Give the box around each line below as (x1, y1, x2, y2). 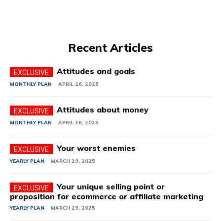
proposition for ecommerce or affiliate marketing (10, 191, 203, 201)
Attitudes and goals (57, 66, 135, 76)
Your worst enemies (57, 143, 136, 153)
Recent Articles (68, 40, 153, 55)
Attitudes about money (57, 104, 148, 114)
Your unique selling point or (57, 181, 165, 191)
